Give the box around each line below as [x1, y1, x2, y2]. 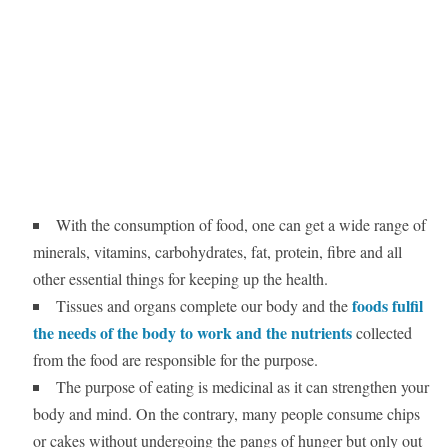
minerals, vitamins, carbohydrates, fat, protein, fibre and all [32, 241, 402, 263]
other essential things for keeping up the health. [32, 268, 328, 290]
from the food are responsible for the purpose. [32, 349, 318, 371]
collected [351, 322, 412, 344]
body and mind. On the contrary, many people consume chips [32, 403, 420, 425]
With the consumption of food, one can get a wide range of [55, 214, 426, 236]
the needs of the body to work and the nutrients [32, 321, 352, 345]
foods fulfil [351, 294, 423, 318]
